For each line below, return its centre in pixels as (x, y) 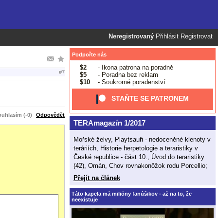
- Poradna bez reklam (127, 74)
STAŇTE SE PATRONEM (150, 99)
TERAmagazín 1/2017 (109, 123)
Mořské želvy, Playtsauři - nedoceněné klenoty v (142, 139)
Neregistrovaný (131, 36)
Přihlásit (167, 36)
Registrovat (197, 36)
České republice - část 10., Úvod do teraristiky (139, 157)
